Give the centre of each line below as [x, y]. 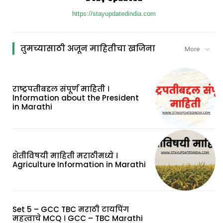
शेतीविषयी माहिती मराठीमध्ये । [65, 156]
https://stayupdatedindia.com [114, 13]
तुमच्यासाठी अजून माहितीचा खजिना [88, 48]
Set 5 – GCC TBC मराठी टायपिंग [71, 209]
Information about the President [76, 98]
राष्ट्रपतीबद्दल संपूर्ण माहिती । [61, 89]
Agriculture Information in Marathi [79, 165]
